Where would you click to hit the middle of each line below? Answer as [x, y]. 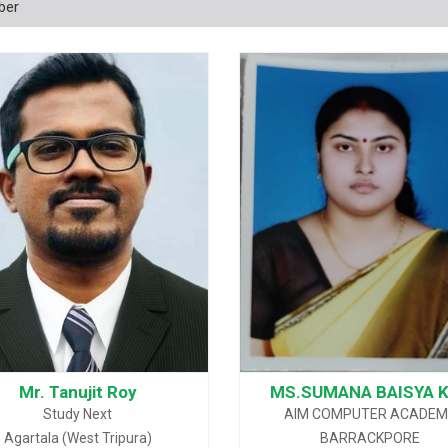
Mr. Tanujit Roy [77, 392]
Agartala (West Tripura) [77, 438]
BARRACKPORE [370, 438]
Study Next [78, 414]
